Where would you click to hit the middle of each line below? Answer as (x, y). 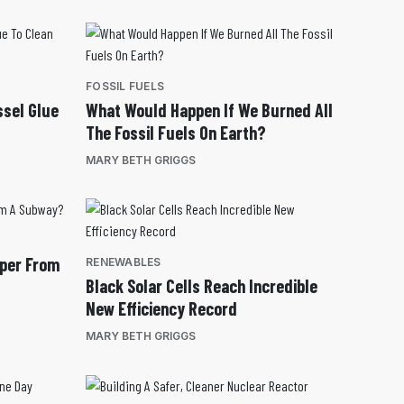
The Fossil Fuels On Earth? (176, 133)
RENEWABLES (124, 262)
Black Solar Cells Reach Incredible (202, 286)
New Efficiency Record (161, 309)
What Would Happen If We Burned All (209, 110)
